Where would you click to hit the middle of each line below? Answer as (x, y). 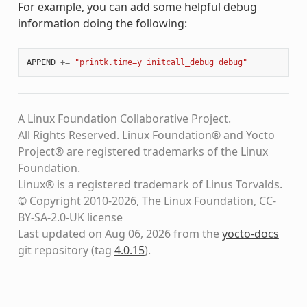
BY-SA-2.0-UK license (70, 217)
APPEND (41, 62)
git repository (53, 250)
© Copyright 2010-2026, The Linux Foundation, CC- (147, 200)
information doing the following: (102, 23)
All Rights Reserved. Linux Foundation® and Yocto (146, 135)
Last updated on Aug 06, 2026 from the (120, 233)
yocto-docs (250, 233)
